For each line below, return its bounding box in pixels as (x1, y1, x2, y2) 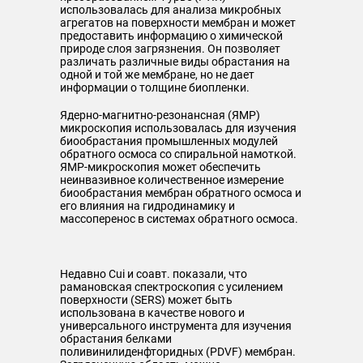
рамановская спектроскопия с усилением (60, 280, 283, 293)
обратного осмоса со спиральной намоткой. (60, 147, 297, 160)
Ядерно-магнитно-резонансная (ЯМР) (60, 109, 260, 122)
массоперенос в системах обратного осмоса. (60, 212, 298, 225)
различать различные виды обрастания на (60, 55, 290, 68)
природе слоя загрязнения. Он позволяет (60, 42, 280, 55)
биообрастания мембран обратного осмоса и (60, 186, 301, 199)
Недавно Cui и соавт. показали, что (60, 267, 247, 280)
